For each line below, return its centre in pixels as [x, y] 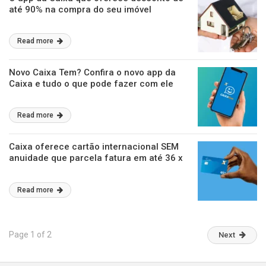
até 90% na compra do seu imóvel [80, 9]
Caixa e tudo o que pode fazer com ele [91, 84]
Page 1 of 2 [30, 235]
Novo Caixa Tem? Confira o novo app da [92, 72]
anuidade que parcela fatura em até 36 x [96, 158]
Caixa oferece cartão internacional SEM [94, 147]
